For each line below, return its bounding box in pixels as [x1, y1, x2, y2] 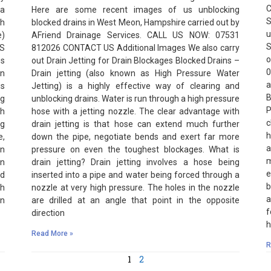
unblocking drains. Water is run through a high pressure [31, 93, 240, 103]
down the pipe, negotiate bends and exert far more [31, 131, 240, 142]
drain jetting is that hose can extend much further [31, 119, 240, 129]
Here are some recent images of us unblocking [31, 4, 240, 15]
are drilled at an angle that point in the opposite [31, 195, 240, 205]
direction [31, 207, 65, 218]
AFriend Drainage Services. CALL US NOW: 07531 [31, 30, 240, 40]
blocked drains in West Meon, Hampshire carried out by [31, 17, 240, 27]
